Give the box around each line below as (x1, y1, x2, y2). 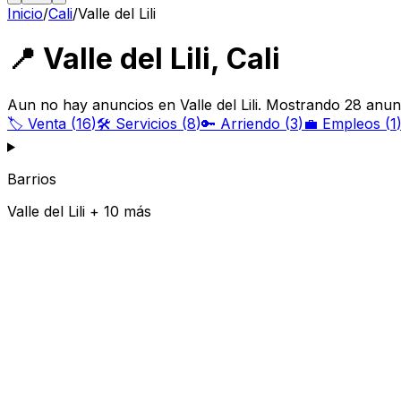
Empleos (322, 114, 380, 132)
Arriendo (220, 114, 280, 132)
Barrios (7, 169, 56, 188)
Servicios (115, 114, 177, 132)
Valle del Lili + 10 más (7, 201, 151, 220)
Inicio (7, 4, 43, 22)
